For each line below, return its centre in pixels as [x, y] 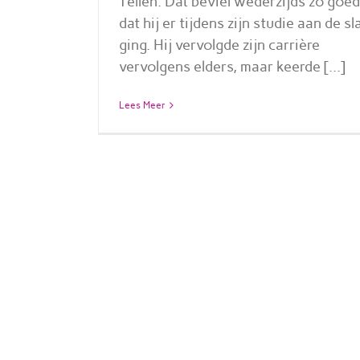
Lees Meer [142, 105]
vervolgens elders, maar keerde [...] [232, 66]
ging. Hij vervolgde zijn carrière [219, 45]
